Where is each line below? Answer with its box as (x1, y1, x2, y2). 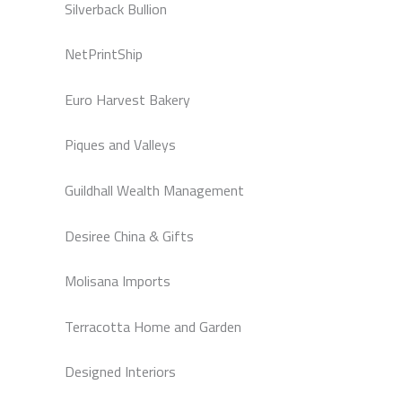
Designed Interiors (65, 361, 176, 383)
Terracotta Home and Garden (65, 315, 241, 337)
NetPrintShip (65, 43, 143, 66)
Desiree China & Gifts (65, 224, 194, 247)
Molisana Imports (65, 270, 170, 293)
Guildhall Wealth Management (65, 179, 244, 201)
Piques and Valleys (65, 134, 176, 156)
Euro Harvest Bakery (65, 88, 190, 110)
